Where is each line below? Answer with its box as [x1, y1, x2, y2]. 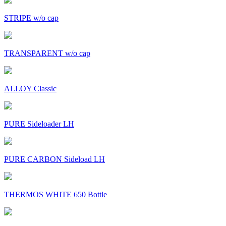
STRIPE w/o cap [4, 14, 59, 23]
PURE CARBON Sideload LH [4, 155, 105, 164]
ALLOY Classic [4, 84, 56, 93]
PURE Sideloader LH [4, 120, 74, 129]
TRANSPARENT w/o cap [4, 49, 90, 58]
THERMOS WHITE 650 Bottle [4, 190, 107, 199]
